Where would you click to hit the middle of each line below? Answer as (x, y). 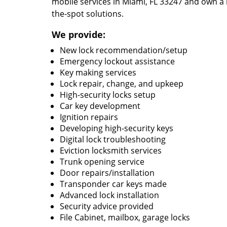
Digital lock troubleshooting (113, 139)
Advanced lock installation (109, 195)
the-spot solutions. (88, 14)
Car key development (100, 106)
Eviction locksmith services (111, 150)
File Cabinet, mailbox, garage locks (125, 217)
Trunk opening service (102, 162)
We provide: (79, 34)
